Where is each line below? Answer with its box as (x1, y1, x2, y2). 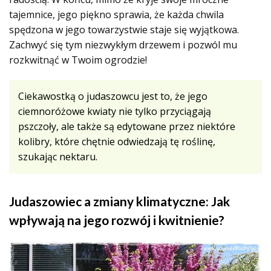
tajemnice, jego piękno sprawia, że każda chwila (9, 8, 224, 21)
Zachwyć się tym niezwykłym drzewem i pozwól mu (9, 38, 237, 51)
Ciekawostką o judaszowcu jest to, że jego (18, 90, 207, 103)
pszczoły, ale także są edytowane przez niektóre (18, 120, 235, 133)
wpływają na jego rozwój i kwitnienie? (9, 212, 224, 227)
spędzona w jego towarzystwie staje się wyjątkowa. (9, 23, 239, 36)
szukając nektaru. (18, 150, 97, 163)
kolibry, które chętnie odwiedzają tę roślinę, (18, 135, 215, 148)
